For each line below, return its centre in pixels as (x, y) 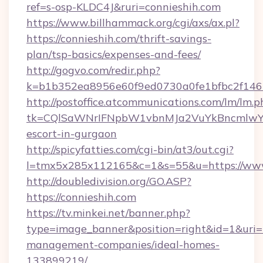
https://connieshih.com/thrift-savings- (119, 38)
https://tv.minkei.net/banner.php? (108, 213)
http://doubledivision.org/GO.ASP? (109, 181)
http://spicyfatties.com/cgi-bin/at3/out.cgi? (130, 149)
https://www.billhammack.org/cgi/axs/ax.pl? (133, 23)
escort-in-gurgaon (72, 134)
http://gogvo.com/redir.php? (93, 70)
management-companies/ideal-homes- (123, 245)
